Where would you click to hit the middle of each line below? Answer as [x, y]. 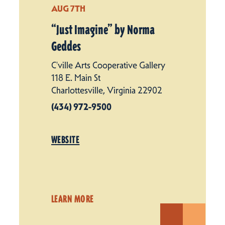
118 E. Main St [76, 78]
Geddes [66, 46]
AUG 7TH [68, 8]
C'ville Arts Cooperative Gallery [108, 65]
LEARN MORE [73, 199]
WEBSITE [66, 139]
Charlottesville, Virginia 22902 [107, 90]
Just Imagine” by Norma [105, 30]
